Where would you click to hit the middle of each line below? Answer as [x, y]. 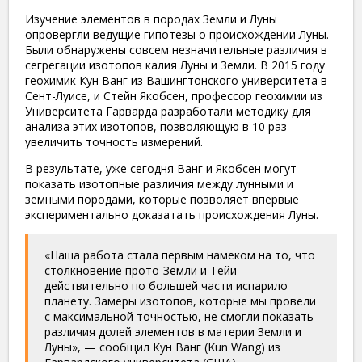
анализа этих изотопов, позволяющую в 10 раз [156, 127]
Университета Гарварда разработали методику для [168, 112]
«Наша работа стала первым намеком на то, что [180, 255]
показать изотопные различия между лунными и [159, 184]
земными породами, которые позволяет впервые [162, 200]
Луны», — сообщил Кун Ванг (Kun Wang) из [162, 347]
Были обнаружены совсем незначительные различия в [176, 50]
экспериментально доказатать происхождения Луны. [172, 215]
